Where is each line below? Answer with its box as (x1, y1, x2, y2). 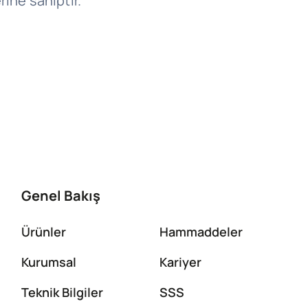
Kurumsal (21, 254, 76, 271)
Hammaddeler (159, 223, 243, 241)
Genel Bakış (21, 186, 100, 206)
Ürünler (21, 223, 66, 241)
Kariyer (159, 254, 201, 271)
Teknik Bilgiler (21, 284, 103, 301)
